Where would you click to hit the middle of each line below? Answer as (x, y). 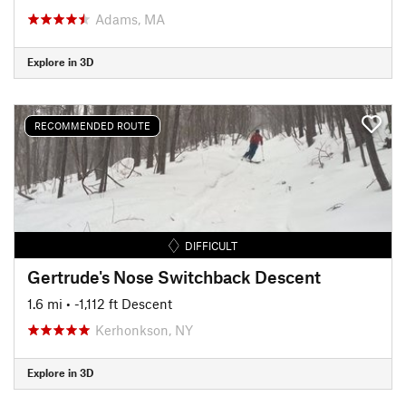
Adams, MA (130, 19)
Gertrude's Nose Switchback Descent (174, 276)
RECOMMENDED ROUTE (92, 126)
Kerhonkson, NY (144, 329)
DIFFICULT (212, 245)
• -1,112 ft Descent (119, 303)
